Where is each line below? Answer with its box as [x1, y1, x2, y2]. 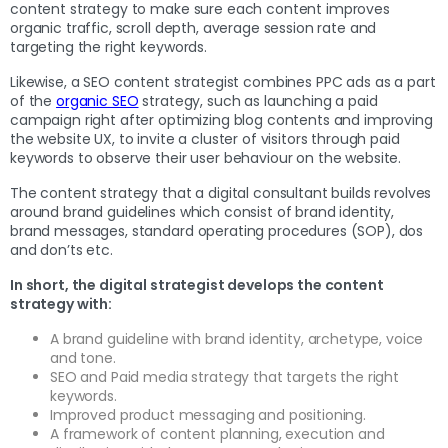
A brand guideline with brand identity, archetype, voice [50, 328, 424, 349]
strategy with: [10, 293, 113, 314]
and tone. [50, 347, 120, 368]
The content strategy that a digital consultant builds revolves [10, 182, 432, 203]
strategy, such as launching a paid [138, 90, 378, 111]
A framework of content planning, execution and [50, 423, 385, 444]
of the [10, 90, 57, 111]
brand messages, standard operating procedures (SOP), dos [10, 220, 424, 241]
